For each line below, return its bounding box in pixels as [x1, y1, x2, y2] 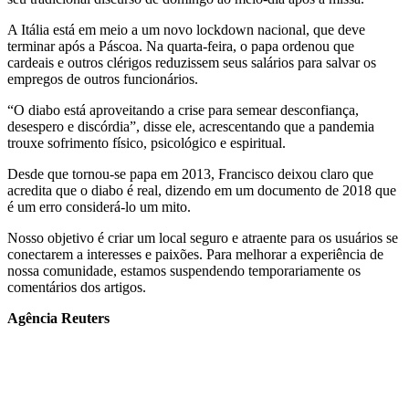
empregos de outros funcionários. [7, 71, 198, 88]
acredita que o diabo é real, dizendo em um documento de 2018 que [7, 183, 396, 199]
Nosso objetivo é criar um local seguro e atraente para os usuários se [7, 230, 398, 246]
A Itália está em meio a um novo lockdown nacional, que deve [7, 22, 365, 38]
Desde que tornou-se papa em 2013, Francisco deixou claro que [7, 166, 373, 183]
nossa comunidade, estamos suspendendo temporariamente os [7, 263, 361, 279]
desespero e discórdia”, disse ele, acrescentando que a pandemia [7, 119, 374, 135]
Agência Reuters [7, 310, 110, 327]
